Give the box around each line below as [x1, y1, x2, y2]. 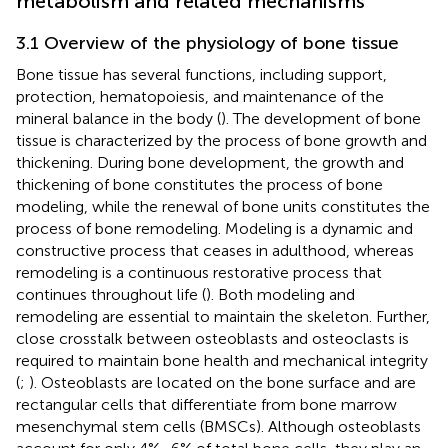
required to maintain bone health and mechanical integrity [16, 350, 428, 370]
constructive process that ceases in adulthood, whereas [16, 240, 414, 260]
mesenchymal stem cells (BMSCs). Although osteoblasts [16, 416, 421, 436]
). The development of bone [221, 108, 421, 128]
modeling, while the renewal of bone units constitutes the [16, 196, 430, 216]
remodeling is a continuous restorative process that [16, 262, 382, 282]
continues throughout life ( [16, 284, 206, 304]
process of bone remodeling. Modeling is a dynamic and [16, 218, 413, 238]
